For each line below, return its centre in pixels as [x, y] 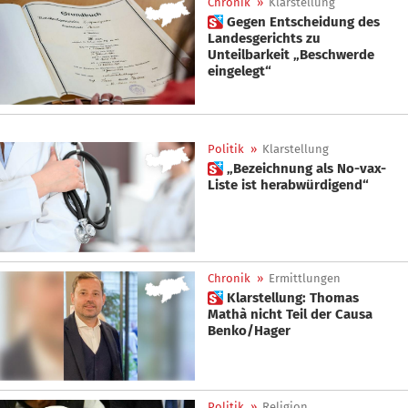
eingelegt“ [240, 71]
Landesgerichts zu [264, 38]
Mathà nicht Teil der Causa [229, 314]
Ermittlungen [305, 278]
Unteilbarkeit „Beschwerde [291, 54]
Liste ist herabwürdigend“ [288, 185]
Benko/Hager [249, 330]
